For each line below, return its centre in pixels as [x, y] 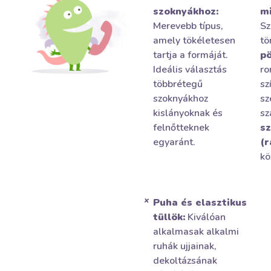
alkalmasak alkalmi [196, 232]
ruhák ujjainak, [185, 246]
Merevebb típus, [188, 26]
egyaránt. [174, 142]
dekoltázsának [185, 261]
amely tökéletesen [194, 41]
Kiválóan [205, 217]
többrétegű [178, 84]
